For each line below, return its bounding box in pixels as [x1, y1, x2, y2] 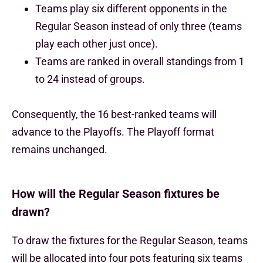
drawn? [12, 205, 50, 219]
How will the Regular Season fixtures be [12, 187, 220, 201]
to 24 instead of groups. [35, 73, 145, 85]
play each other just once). [35, 38, 158, 50]
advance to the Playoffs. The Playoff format [12, 126, 214, 138]
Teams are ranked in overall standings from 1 [35, 55, 244, 68]
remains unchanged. [12, 143, 107, 156]
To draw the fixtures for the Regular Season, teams [12, 234, 248, 247]
